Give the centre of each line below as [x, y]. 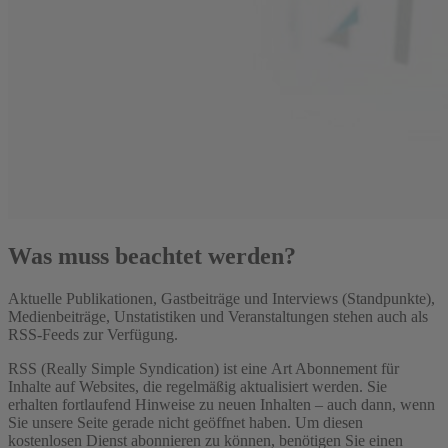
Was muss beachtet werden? [152, 255]
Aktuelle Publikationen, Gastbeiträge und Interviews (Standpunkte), [221, 298]
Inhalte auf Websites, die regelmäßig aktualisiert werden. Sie [197, 386]
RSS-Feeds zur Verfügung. [93, 334]
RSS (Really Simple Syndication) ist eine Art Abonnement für [203, 368]
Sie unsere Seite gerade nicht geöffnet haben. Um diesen [185, 422]
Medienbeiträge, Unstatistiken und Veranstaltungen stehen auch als [218, 316]
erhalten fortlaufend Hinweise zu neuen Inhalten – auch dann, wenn [221, 404]
